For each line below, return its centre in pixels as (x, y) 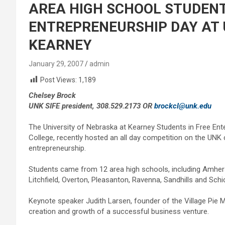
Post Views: (59, 80)
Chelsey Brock (52, 96)
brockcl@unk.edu (183, 106)
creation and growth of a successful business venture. (119, 212)
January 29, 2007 (56, 64)
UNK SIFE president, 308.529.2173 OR (91, 106)
